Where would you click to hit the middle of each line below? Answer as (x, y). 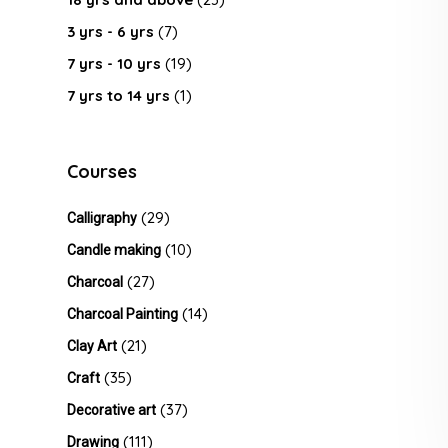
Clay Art (92, 346)
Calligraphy (102, 218)
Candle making (114, 250)
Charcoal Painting (122, 314)
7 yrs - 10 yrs (114, 63)
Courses (102, 171)
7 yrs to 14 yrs (118, 95)
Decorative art (111, 410)
